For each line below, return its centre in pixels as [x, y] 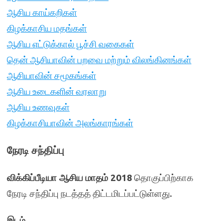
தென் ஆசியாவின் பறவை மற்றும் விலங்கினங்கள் [99, 60]
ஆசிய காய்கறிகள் [42, 12]
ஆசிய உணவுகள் [38, 107]
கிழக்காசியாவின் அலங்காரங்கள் [70, 123]
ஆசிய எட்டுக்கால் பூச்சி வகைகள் [71, 44]
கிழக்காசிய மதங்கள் [47, 28]
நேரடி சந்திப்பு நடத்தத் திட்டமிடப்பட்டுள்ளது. [90, 193]
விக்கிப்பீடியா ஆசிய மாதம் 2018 [70, 178]
